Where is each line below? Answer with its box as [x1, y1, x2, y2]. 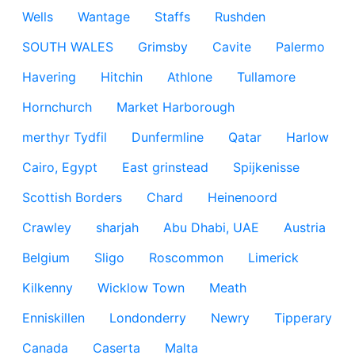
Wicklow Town [97, 280, 185, 296]
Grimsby [138, 39, 188, 55]
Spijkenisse [233, 159, 300, 175]
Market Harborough [116, 99, 235, 115]
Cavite [212, 39, 251, 55]
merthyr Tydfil [22, 129, 107, 145]
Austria [284, 219, 326, 235]
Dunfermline [132, 129, 204, 145]
